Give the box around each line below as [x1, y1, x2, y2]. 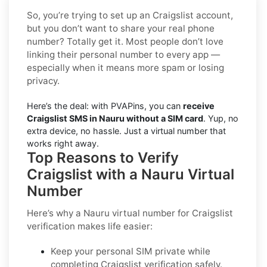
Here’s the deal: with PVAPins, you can [27, 101, 183, 111]
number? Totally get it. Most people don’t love [27, 36, 223, 48]
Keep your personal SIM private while [51, 246, 210, 257]
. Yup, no [203, 113, 238, 124]
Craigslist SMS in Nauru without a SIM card [27, 113, 203, 124]
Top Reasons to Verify [27, 149, 179, 167]
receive [183, 101, 215, 111]
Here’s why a [27, 207, 83, 219]
